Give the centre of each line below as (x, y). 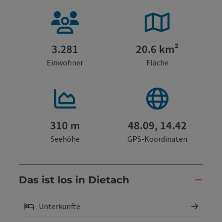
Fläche (157, 62)
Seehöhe (65, 139)
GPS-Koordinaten (157, 139)
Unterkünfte (59, 206)
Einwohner (65, 62)
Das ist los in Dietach (74, 180)
